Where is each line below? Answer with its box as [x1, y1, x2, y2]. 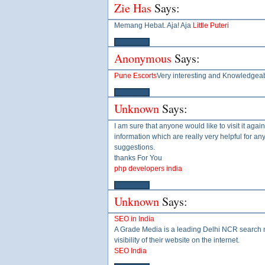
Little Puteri [193, 21, 229, 30]
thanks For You [114, 154, 162, 162]
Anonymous [114, 50, 172, 66]
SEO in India [114, 215, 154, 223]
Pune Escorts [114, 72, 157, 80]
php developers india [114, 164, 182, 173]
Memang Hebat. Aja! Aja [114, 21, 193, 30]
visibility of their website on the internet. [114, 236, 240, 244]
